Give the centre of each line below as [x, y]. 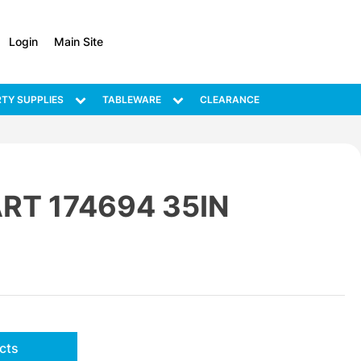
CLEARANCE [229, 100]
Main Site [78, 41]
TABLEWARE [131, 100]
